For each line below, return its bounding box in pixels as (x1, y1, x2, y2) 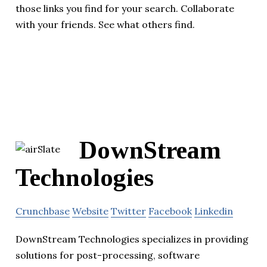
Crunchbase (15, 205, 70, 218)
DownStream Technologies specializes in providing (15, 233, 249, 246)
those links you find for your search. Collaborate (15, 2, 234, 15)
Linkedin (194, 205, 233, 218)
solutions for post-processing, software (15, 249, 200, 262)
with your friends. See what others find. (15, 18, 195, 31)
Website (72, 205, 108, 218)
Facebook (148, 205, 192, 218)
